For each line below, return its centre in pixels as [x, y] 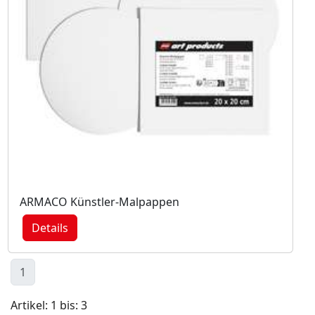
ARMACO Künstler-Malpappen [99, 201]
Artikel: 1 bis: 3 [49, 305]
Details [50, 227]
